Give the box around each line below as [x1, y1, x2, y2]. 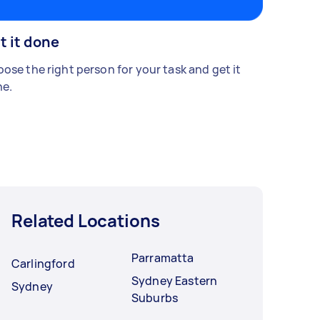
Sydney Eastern [131, 273, 218, 289]
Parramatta [131, 250, 194, 266]
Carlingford [11, 256, 75, 272]
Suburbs [131, 290, 179, 306]
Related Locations [11, 209, 160, 233]
